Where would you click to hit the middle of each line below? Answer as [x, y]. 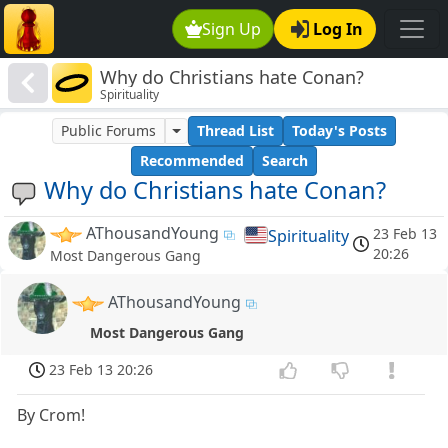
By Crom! [51, 415]
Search [285, 161]
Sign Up [232, 29]
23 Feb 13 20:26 [101, 370]
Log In [338, 29]
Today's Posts [339, 131]
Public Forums [109, 131]
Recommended [192, 161]
